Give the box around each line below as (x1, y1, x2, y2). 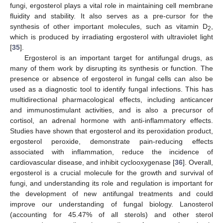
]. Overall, (183, 158, 213, 166)
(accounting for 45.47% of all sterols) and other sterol (10, 210, 213, 219)
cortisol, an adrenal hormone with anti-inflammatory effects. (10, 116, 213, 124)
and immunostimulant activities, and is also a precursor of (10, 106, 213, 114)
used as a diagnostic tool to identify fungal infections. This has (10, 85, 213, 93)
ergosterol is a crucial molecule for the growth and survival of (10, 168, 213, 177)
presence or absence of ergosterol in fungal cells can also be (10, 74, 213, 83)
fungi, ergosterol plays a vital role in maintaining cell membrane (10, 1, 213, 9)
